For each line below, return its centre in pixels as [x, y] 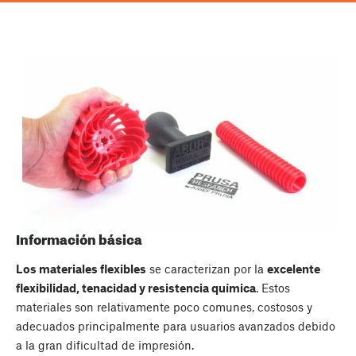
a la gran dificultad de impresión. [105, 345]
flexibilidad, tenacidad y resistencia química [136, 288]
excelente [294, 269]
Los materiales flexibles [81, 269]
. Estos [273, 288]
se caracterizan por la [207, 269]
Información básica [79, 239]
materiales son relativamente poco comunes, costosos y [164, 307]
